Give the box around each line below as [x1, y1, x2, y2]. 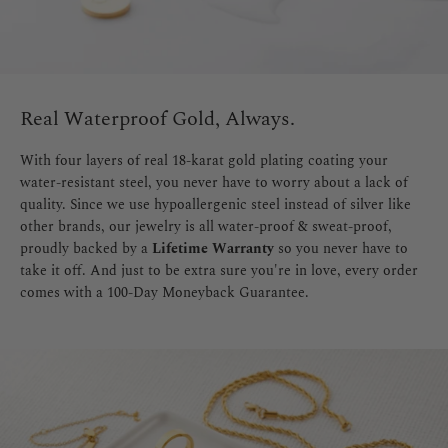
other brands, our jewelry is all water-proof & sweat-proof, [20, 215, 392, 237]
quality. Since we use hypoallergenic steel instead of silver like [20, 193, 411, 215]
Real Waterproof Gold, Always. [20, 103, 295, 134]
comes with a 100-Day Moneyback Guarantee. [20, 281, 309, 303]
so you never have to [274, 237, 408, 259]
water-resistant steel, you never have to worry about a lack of [20, 171, 408, 193]
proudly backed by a [20, 237, 152, 259]
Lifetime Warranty [152, 237, 274, 259]
